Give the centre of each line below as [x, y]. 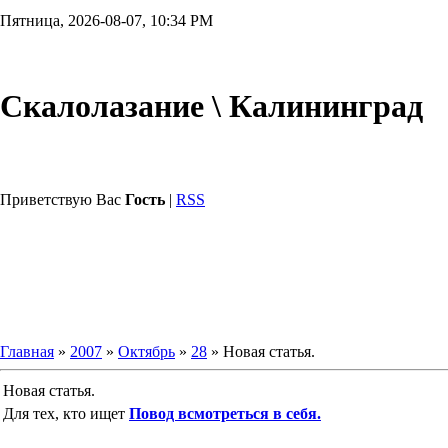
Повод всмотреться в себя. [225, 413]
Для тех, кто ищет [66, 413]
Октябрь [146, 351]
